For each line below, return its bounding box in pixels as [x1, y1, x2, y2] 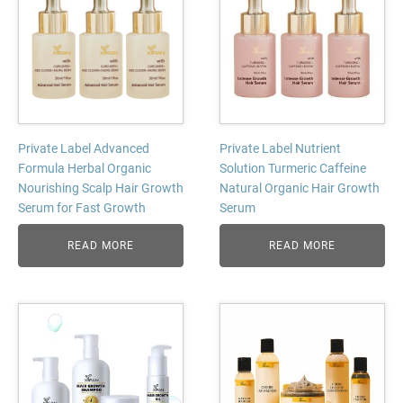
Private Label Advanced [18, 141, 149, 156]
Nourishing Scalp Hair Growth [18, 181, 184, 195]
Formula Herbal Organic [18, 161, 151, 175]
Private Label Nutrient [219, 141, 341, 156]
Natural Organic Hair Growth [219, 181, 380, 195]
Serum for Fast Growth [18, 201, 146, 215]
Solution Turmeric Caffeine [219, 161, 366, 175]
